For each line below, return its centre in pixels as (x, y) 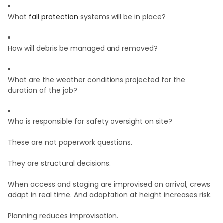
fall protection (54, 17)
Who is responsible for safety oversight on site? (90, 122)
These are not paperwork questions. (70, 143)
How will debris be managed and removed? (83, 49)
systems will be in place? (122, 17)
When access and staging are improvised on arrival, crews (109, 184)
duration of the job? (43, 90)
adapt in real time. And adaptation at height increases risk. (110, 195)
